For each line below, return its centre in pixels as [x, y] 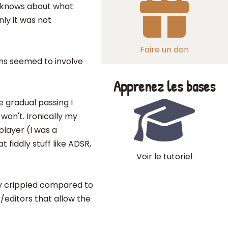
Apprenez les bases [164, 86]
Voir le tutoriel [164, 156]
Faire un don [164, 50]
